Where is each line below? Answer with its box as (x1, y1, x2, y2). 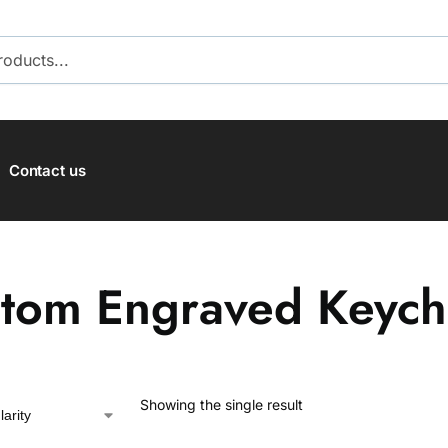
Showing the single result (139, 396, 303, 413)
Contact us (8, 161, 86, 180)
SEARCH (364, 45, 420, 65)
